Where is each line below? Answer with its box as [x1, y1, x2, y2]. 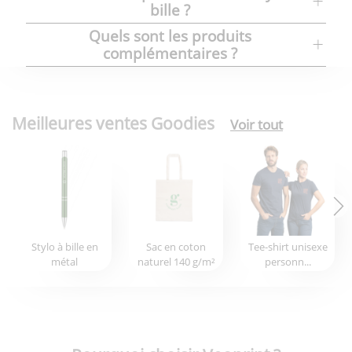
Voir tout [230, 115, 283, 134]
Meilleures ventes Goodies [12, 112, 214, 134]
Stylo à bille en [31, 239, 98, 254]
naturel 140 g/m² [137, 254, 215, 269]
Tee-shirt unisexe [247, 239, 328, 254]
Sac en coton [146, 239, 206, 254]
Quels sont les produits [89, 25, 252, 46]
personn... [264, 254, 311, 269]
